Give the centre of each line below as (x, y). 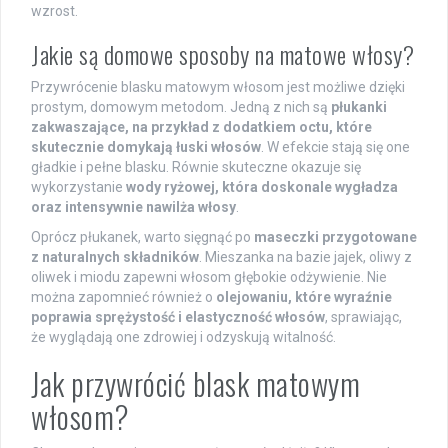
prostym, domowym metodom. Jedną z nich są (181, 106)
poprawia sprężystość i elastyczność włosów (178, 316)
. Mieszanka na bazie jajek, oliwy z (305, 256)
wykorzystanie (78, 186)
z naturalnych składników (115, 256)
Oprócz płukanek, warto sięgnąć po (142, 236)
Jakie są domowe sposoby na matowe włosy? (222, 53)
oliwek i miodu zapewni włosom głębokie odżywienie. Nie (209, 276)
